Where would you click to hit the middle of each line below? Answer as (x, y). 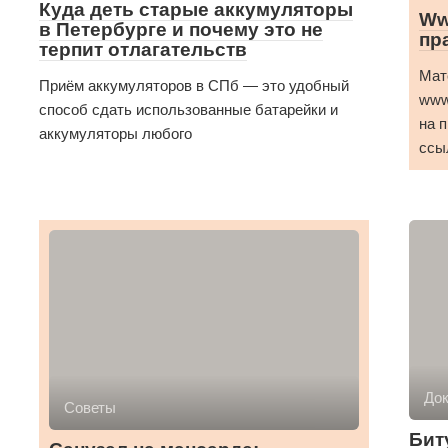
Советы (90, 407)
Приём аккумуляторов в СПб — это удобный (194, 85)
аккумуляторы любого (115, 133)
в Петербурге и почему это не (181, 29)
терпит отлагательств (143, 49)
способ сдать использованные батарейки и (188, 109)
